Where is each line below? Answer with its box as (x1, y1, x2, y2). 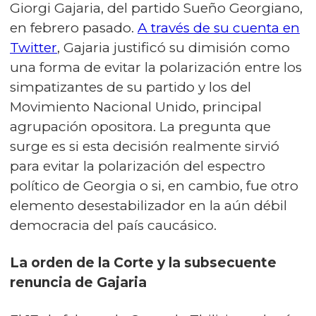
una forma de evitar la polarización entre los (10, 59, 302, 76)
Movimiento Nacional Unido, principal (10, 99, 262, 116)
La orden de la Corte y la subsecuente (10, 255, 276, 272)
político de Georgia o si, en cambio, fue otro (10, 178, 298, 195)
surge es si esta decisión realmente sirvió (10, 138, 279, 155)
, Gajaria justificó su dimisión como (57, 39, 290, 56)
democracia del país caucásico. (10, 217, 217, 234)
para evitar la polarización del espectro (10, 158, 265, 175)
